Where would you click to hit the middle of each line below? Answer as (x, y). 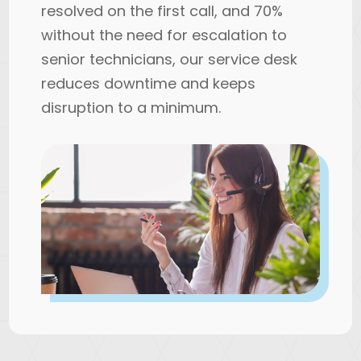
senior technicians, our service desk (170, 59)
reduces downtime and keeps (149, 83)
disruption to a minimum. (131, 108)
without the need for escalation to (164, 35)
